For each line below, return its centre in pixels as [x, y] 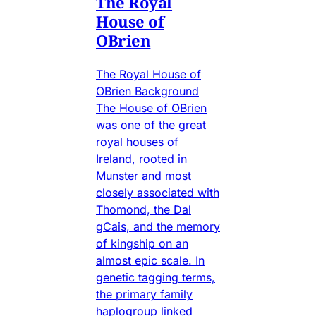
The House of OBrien [151, 108]
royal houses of [137, 141]
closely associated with [158, 192]
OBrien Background [147, 91]
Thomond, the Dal [144, 209]
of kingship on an [142, 243]
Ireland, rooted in [141, 158]
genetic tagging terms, [156, 277]
